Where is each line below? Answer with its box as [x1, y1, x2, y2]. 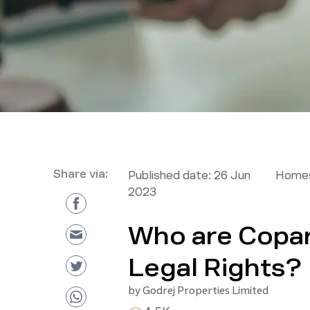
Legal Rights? [127, 254, 302, 282]
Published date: [127, 170, 211, 181]
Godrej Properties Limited [142, 284, 268, 296]
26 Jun [213, 170, 250, 181]
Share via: [53, 168, 108, 180]
